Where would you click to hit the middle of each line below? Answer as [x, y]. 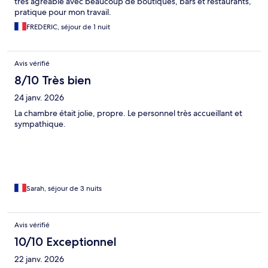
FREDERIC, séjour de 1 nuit [68, 27]
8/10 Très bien [53, 80]
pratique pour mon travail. [63, 12]
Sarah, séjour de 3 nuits [64, 189]
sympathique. [40, 124]
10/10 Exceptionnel [66, 242]
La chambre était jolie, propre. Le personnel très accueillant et [128, 113]
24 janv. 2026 [39, 98]
